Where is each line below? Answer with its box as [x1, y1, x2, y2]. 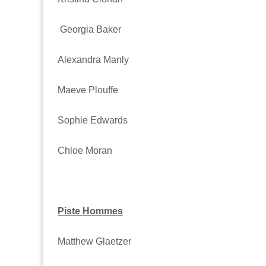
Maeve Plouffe [58, 84, 118, 95]
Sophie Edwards [58, 115, 128, 125]
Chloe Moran [58, 145, 112, 156]
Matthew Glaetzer [58, 236, 131, 246]
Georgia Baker [60, 24, 121, 34]
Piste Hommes [58, 205, 123, 216]
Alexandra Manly [58, 54, 129, 65]
